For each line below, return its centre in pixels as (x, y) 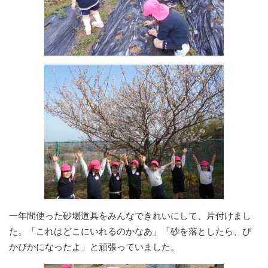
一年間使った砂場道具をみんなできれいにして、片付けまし (130, 215)
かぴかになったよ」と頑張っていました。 (94, 246)
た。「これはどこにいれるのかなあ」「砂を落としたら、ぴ (130, 231)
